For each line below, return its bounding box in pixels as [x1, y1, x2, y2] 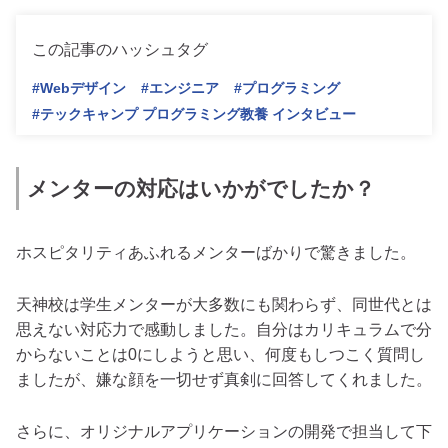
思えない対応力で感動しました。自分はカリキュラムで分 [16, 321, 432, 339]
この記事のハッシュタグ [32, 40, 208, 58]
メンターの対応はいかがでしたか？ [27, 177, 375, 201]
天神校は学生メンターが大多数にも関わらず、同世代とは [16, 296, 432, 314]
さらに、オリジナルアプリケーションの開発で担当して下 [16, 423, 432, 441]
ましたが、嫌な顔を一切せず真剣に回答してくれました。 [16, 371, 432, 389]
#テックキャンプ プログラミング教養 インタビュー [32, 106, 356, 123]
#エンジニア [141, 80, 219, 97]
